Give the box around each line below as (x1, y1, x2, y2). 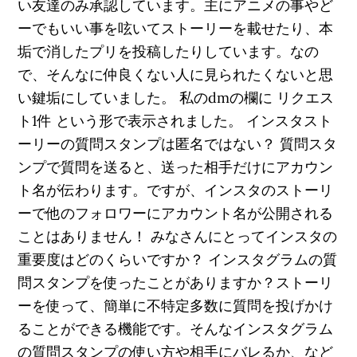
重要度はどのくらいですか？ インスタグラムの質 (18, 250, 338, 269)
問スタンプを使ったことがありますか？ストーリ (18, 273, 334, 292)
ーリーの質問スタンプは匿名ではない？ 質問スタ (18, 135, 338, 153)
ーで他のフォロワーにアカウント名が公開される (18, 204, 334, 222)
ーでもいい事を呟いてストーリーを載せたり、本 (18, 19, 334, 37)
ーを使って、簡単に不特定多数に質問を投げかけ (18, 296, 334, 315)
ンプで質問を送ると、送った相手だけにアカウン (18, 158, 334, 176)
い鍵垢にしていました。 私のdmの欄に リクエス (18, 88, 335, 107)
